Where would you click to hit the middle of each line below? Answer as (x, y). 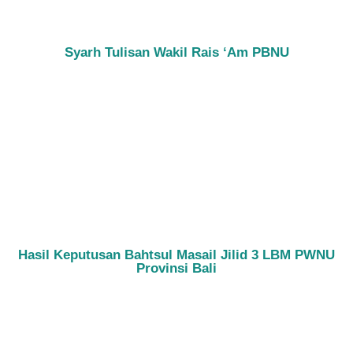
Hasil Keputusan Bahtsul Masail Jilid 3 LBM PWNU (176, 255)
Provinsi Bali (176, 269)
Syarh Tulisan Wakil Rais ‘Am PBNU (176, 53)
